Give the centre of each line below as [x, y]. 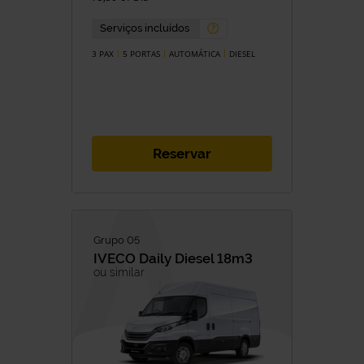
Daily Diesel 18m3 [196, 258]
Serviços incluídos [145, 28]
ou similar [119, 272]
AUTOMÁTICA [195, 53]
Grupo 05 [117, 240]
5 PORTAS [141, 53]
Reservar [182, 153]
